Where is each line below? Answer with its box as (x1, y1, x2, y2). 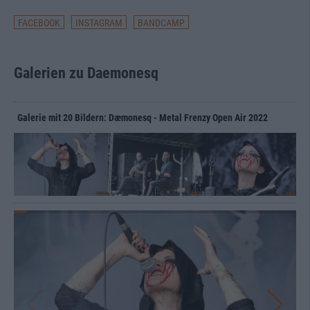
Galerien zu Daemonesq (14, 64, 158, 82)
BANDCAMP (138, 17, 185, 28)
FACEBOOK (18, 17, 60, 28)
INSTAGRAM (75, 17, 122, 28)
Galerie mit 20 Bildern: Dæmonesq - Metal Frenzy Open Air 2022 (17, 112, 268, 123)
